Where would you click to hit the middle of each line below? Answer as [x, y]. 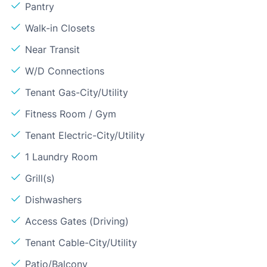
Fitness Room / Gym [71, 114]
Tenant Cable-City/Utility [81, 242]
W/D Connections [65, 71]
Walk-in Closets [60, 28]
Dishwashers [53, 199]
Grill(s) [40, 178]
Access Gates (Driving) [77, 221]
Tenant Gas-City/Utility [77, 92]
